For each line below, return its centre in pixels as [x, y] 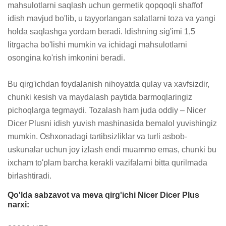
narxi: [18, 205]
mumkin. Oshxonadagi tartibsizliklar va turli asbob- [97, 136]
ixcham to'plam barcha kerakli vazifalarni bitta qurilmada [107, 163]
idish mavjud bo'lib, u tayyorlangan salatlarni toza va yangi [111, 18]
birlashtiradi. [30, 176]
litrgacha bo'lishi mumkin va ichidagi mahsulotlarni [97, 45]
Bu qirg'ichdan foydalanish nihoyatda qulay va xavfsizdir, [108, 84]
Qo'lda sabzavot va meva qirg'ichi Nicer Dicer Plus [103, 195]
